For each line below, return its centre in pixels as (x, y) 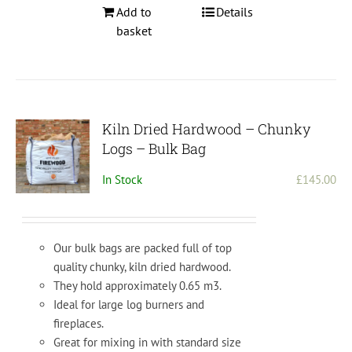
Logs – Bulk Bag (154, 149)
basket (134, 31)
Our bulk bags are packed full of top (143, 248)
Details (234, 12)
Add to (134, 12)
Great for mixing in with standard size (148, 343)
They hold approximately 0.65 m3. (138, 286)
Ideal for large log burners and (129, 305)
